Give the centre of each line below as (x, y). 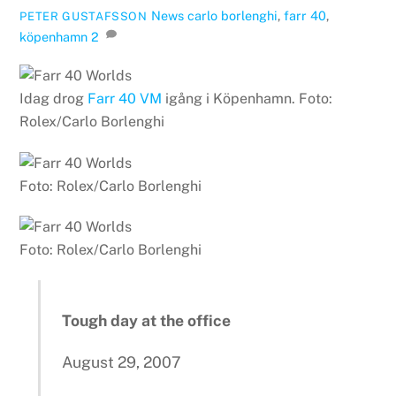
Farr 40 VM (125, 98)
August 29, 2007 (122, 362)
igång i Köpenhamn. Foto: (247, 98)
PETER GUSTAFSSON (84, 16)
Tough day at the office (147, 321)
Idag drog (54, 98)
